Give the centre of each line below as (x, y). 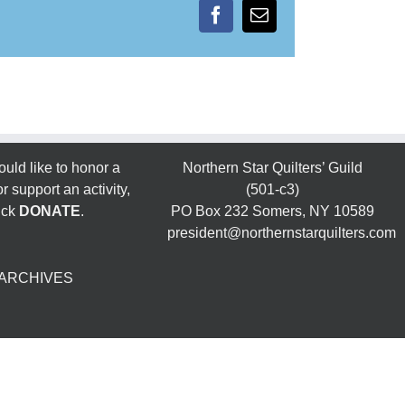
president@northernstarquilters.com (282, 232)
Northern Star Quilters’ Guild (273, 167)
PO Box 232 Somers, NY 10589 (273, 211)
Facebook (250, 23)
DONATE (49, 211)
